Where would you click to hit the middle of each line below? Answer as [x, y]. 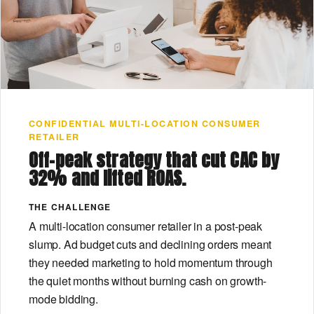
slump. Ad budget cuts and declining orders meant [150, 245]
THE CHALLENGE [70, 206]
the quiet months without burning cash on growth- [148, 281]
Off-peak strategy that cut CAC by [154, 159]
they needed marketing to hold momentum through [151, 263]
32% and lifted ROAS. [108, 178]
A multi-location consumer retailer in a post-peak [146, 226]
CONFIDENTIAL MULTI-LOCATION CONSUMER [145, 123]
